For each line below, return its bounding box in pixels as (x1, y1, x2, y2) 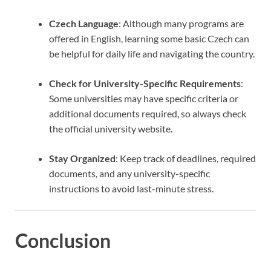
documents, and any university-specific (49, 167, 210, 179)
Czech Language (49, 17, 119, 29)
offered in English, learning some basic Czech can (49, 32, 249, 44)
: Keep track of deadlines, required (116, 152, 256, 164)
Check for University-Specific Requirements (49, 77, 241, 89)
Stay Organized (49, 152, 116, 164)
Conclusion (15, 229, 111, 253)
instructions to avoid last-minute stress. (49, 182, 214, 194)
